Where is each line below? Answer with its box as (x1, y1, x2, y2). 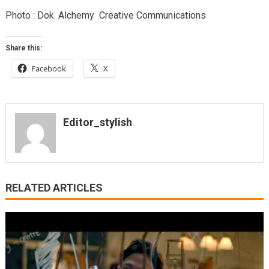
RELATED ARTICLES (5, 181, 103, 195)
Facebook (31, 62, 66, 74)
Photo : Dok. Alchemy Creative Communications (5, 9, 206, 21)
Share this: (5, 43, 42, 52)
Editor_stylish (62, 115, 132, 128)
